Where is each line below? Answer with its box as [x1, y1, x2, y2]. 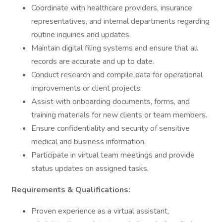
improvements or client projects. [31, 83, 142, 94]
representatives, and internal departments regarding [31, 16, 210, 27]
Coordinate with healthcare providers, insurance [31, 2, 192, 13]
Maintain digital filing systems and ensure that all [31, 43, 198, 54]
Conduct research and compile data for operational [31, 69, 203, 80]
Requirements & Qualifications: [11, 184, 130, 195]
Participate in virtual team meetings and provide [31, 150, 195, 161]
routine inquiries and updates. [31, 29, 131, 40]
